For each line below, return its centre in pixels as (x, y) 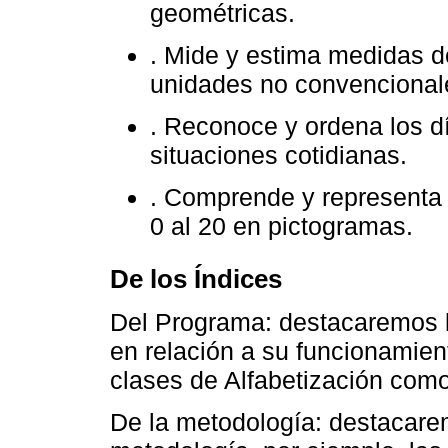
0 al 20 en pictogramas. (281, 226)
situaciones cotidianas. (278, 155)
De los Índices (196, 278)
